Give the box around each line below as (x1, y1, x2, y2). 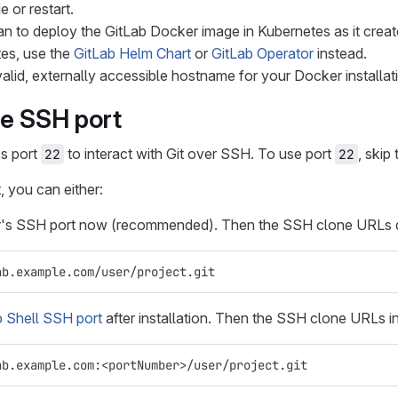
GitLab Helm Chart (74, 44, 191, 62)
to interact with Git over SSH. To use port (64, 145, 335, 163)
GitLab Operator (211, 44, 314, 62)
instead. (314, 44, 367, 62)
